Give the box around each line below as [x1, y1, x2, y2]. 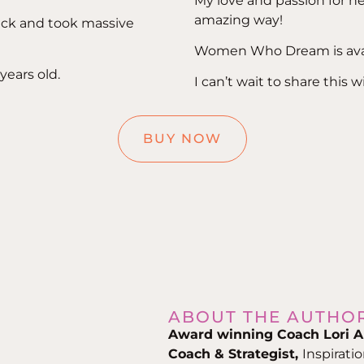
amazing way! [194, 11, 283, 28]
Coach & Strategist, [168, 346, 303, 362]
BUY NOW [142, 131, 222, 147]
